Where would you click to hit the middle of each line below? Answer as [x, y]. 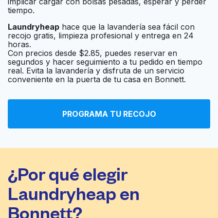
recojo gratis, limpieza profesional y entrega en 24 [101, 36]
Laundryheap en [74, 192]
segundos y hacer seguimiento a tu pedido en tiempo [105, 62]
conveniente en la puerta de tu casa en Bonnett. [97, 79]
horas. [19, 44]
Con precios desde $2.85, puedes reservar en [92, 53]
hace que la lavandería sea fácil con [127, 27]
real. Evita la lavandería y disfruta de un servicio [96, 71]
